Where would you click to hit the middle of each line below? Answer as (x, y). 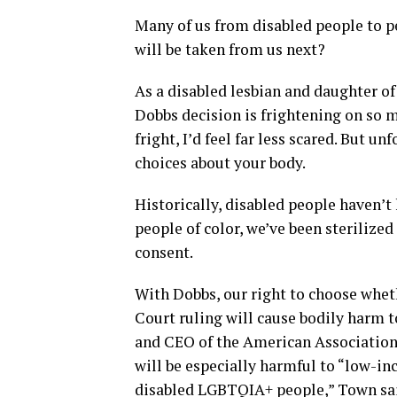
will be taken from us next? (230, 49)
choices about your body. (220, 163)
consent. (164, 252)
